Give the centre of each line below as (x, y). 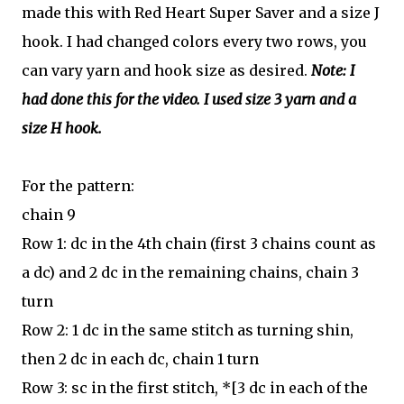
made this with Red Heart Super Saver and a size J (201, 13)
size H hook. (62, 128)
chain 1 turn (216, 359)
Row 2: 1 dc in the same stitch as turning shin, (188, 330)
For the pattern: (78, 186)
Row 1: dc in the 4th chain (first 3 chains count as (199, 243)
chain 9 (49, 215)
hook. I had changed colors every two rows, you (194, 41)
